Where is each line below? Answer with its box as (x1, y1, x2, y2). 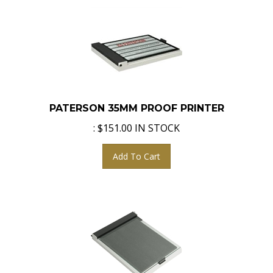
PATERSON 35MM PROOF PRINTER (49, 97, 224, 109)
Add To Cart (113, 145, 160, 157)
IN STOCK (132, 116, 180, 130)
